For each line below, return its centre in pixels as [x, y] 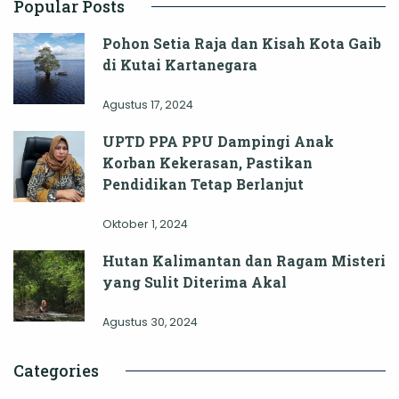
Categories [56, 371]
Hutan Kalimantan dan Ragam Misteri [244, 261]
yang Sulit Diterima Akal [195, 282]
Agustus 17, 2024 [148, 105]
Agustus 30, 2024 [150, 322]
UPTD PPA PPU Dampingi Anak [218, 142]
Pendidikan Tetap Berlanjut [203, 184]
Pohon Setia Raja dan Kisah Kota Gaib [242, 44]
